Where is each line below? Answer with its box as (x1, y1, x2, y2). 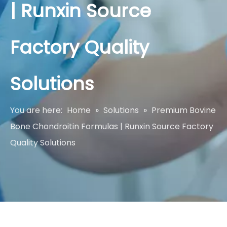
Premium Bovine (152, 104, 216, 116)
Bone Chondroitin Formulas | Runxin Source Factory (10, 121, 213, 132)
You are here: (10, 104, 62, 116)
